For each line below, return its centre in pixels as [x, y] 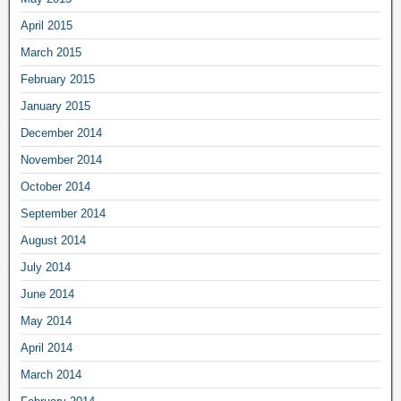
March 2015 [51, 52]
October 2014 [55, 186]
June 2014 [47, 294]
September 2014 [63, 213]
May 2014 [46, 320]
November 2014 [61, 159]
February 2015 [58, 79]
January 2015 [55, 106]
